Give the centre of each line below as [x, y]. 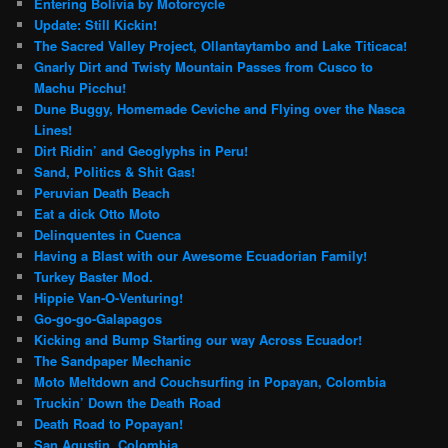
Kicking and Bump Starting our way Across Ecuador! [198, 340]
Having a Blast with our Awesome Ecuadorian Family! [201, 256]
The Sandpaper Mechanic [113, 361]
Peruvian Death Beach [102, 193]
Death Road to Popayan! [109, 424]
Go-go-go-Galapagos [98, 319]
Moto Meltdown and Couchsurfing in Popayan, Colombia [210, 382]
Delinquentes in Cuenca [108, 235]
